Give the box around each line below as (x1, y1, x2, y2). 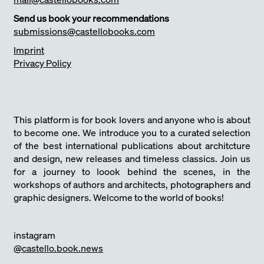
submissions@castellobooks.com (14, 24, 155, 38)
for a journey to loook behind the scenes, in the (14, 164, 250, 178)
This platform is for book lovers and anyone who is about (14, 113, 250, 126)
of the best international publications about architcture (14, 138, 250, 152)
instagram (14, 228, 55, 242)
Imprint (14, 43, 44, 57)
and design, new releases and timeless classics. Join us (14, 151, 250, 165)
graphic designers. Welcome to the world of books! (14, 190, 224, 204)
